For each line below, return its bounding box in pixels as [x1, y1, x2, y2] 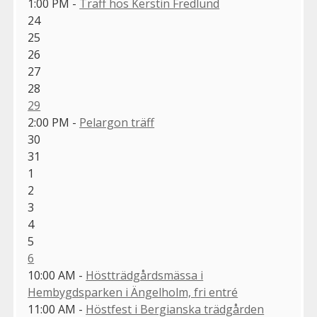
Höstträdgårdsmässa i [86, 267, 204, 284]
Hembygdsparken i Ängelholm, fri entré [28, 284, 238, 301]
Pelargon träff [79, 115, 155, 131]
